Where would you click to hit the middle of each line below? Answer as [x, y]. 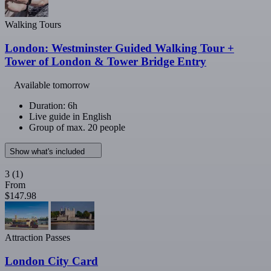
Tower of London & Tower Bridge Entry [106, 62]
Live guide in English [70, 116]
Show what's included [48, 151]
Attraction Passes [38, 237]
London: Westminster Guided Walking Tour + [119, 48]
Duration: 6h [53, 105]
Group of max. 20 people [77, 127]
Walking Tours [33, 25]
